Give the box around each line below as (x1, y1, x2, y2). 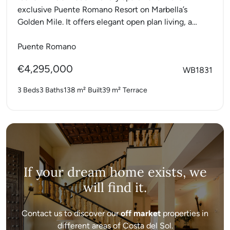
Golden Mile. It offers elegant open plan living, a (17, 16, 192, 27)
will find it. (83, 179, 147, 196)
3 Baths (40, 85, 64, 94)
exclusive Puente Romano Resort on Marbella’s (17, 4, 187, 14)
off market (121, 208, 161, 218)
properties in (161, 208, 208, 218)
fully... (17, 29, 38, 39)
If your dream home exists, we (23, 163, 207, 180)
